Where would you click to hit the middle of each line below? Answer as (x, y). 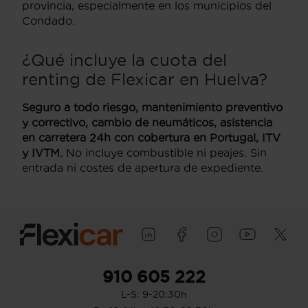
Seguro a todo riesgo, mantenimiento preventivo (152, 108)
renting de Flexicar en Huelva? (145, 79)
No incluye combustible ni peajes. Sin (165, 153)
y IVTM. (42, 153)
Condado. (48, 21)
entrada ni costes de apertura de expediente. (143, 168)
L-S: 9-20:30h (154, 294)
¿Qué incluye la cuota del (124, 60)
